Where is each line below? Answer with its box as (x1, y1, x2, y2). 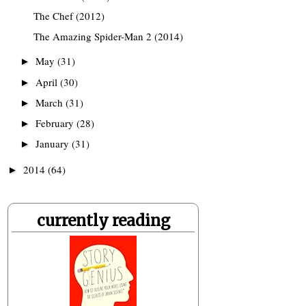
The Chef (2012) (33, 9, 105, 23)
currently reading (36, 210, 170, 230)
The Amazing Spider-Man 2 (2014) (33, 29, 183, 43)
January (36, 137, 72, 151)
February (36, 116, 76, 130)
